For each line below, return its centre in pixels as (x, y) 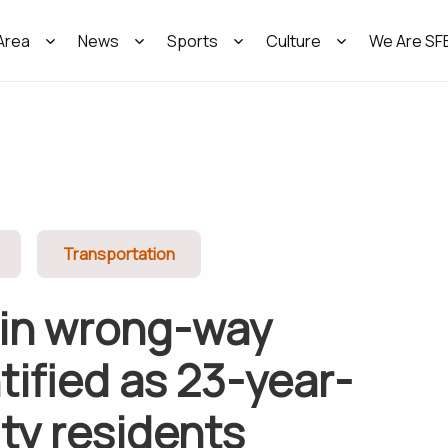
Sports (193, 41)
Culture (294, 41)
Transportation (119, 254)
